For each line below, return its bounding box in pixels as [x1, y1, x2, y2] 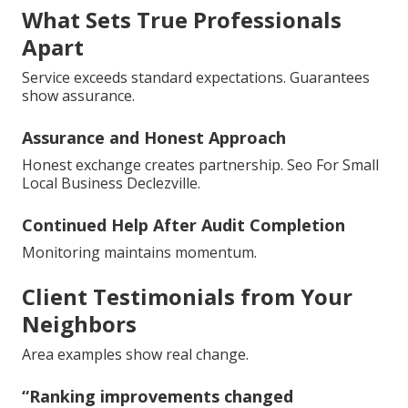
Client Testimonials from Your [22, 281, 352, 312]
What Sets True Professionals [22, 5, 342, 36]
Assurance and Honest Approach [22, 127, 286, 149]
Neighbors [22, 309, 137, 340]
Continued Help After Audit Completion [22, 214, 345, 237]
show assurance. [22, 86, 135, 107]
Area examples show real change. [22, 344, 249, 365]
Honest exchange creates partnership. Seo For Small [22, 155, 379, 176]
